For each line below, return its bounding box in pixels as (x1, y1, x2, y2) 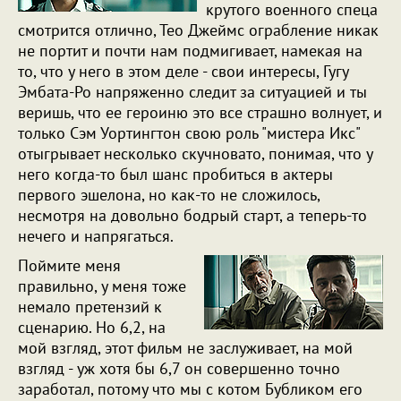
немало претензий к (18, 296, 162, 317)
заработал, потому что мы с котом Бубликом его (18, 379, 363, 399)
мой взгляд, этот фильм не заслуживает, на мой (18, 337, 353, 358)
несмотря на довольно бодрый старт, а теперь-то (18, 205, 367, 226)
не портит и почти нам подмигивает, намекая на (18, 40, 363, 61)
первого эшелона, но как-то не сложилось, (18, 184, 320, 205)
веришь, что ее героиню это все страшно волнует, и (18, 102, 382, 123)
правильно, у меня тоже (18, 276, 186, 296)
